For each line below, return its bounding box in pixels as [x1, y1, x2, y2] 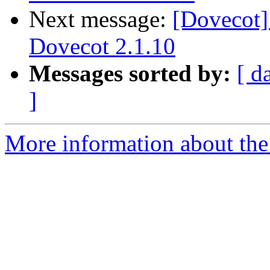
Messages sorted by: [29, 60, 231, 87]
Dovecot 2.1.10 [29, 33, 175, 60]
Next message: [29, 6, 172, 33]
